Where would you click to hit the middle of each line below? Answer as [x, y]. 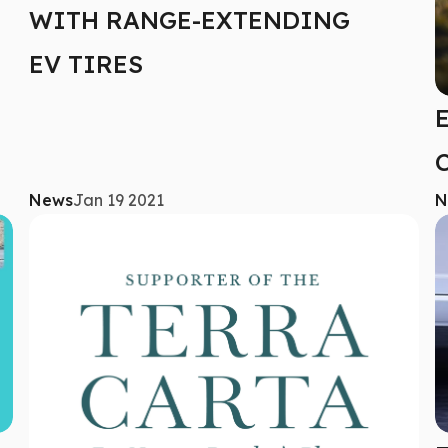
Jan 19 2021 [119, 199]
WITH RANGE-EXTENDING [190, 19]
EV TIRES [86, 63]
